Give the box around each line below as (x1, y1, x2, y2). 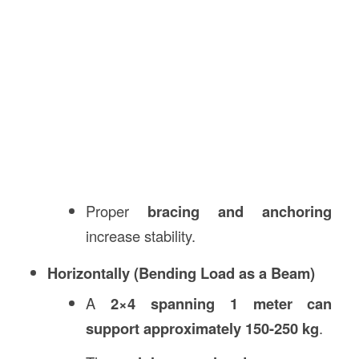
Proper (86, 200, 148, 221)
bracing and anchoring (147, 200, 333, 222)
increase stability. (86, 224, 196, 246)
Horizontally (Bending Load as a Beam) (46, 261, 315, 284)
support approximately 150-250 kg (86, 317, 320, 339)
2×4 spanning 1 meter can (111, 292, 333, 314)
